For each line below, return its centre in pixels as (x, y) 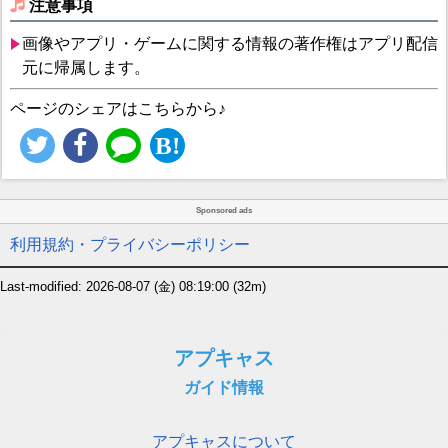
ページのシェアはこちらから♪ (117, 108)
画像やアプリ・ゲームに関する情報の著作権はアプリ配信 (229, 43)
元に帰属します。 (85, 67)
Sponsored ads (224, 211)
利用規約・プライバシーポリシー (130, 245)
